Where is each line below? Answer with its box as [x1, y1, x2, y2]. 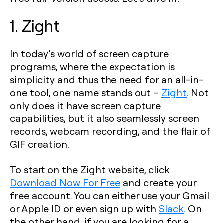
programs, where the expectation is [10, 60, 175, 73]
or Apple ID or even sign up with [10, 202, 159, 215]
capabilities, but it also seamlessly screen [10, 111, 199, 124]
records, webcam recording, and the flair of [10, 124, 210, 137]
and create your [120, 176, 196, 189]
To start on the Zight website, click [10, 163, 170, 176]
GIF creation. [10, 137, 69, 150]
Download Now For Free [10, 176, 120, 189]
